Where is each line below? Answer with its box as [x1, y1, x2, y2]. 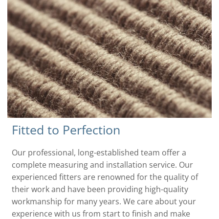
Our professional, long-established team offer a [12, 147, 186, 158]
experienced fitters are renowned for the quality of [12, 172, 198, 183]
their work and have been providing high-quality [12, 184, 188, 195]
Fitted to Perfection [12, 121, 120, 138]
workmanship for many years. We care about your [12, 196, 196, 207]
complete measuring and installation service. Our [12, 159, 193, 171]
